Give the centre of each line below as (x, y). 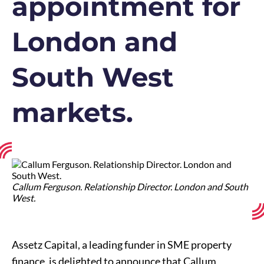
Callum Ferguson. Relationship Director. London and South (130, 187)
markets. (72, 113)
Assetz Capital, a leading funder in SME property (122, 245)
